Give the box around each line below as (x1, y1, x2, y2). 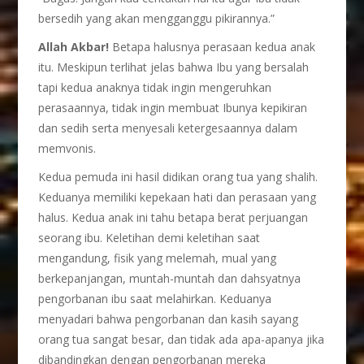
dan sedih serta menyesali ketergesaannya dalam (38, 120, 298, 136)
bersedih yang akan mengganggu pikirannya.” (38, 11, 275, 26)
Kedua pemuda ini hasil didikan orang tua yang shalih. (38, 169, 318, 184)
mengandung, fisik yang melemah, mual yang (38, 250, 277, 266)
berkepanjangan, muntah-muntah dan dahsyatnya (38, 271, 301, 286)
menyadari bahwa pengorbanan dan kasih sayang (38, 311, 299, 327)
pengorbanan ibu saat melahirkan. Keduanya (38, 291, 272, 306)
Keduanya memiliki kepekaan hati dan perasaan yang (38, 189, 317, 205)
